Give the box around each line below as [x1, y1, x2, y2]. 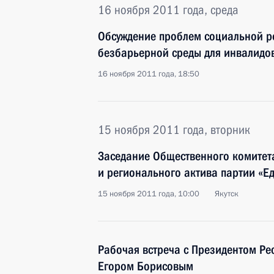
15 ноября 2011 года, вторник [98, 122, 250, 137]
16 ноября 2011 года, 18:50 [98, 68, 199, 80]
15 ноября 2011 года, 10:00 [98, 188, 199, 199]
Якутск [215, 188, 239, 199]
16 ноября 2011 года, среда [98, 2, 239, 17]
